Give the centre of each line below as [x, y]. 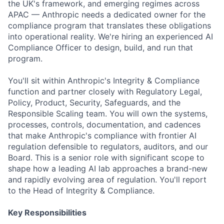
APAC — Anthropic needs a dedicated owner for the [107, 14]
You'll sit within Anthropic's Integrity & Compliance [104, 80]
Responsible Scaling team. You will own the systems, [108, 113]
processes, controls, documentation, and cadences [104, 124]
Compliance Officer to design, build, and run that [100, 47]
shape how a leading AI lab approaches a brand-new [108, 168]
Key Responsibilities [47, 212]
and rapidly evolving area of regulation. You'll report [107, 179]
